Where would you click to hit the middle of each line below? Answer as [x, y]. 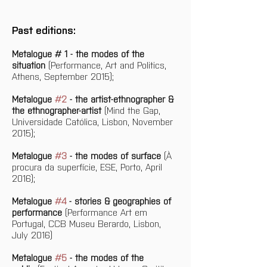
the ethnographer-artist [57, 110]
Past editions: [44, 30]
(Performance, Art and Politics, [107, 64]
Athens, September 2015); [63, 76]
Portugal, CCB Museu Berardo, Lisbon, [88, 223]
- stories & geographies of [120, 200]
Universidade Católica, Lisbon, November [94, 121]
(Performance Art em [106, 212]
